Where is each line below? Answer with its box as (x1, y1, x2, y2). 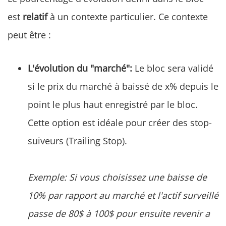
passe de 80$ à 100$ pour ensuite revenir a (28, 207, 210, 219)
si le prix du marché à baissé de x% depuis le (28, 80, 218, 92)
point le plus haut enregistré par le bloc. (28, 98, 198, 110)
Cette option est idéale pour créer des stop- (28, 116, 212, 129)
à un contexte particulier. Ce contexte (47, 10, 208, 23)
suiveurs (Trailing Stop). (28, 134, 127, 147)
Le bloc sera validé (132, 62, 213, 74)
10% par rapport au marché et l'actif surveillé (28, 189, 218, 201)
